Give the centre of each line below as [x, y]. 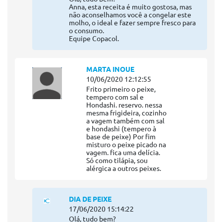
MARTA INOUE [111, 70]
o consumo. [86, 31]
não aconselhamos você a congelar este [130, 15]
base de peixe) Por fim [121, 137]
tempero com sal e [115, 97]
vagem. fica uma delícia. [123, 153]
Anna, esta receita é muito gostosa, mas [130, 7]
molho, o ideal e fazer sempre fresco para [132, 23]
